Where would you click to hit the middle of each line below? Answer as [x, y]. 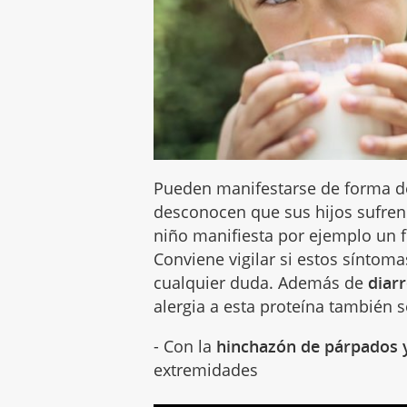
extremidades [206, 369]
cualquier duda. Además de [261, 282]
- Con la [185, 346]
